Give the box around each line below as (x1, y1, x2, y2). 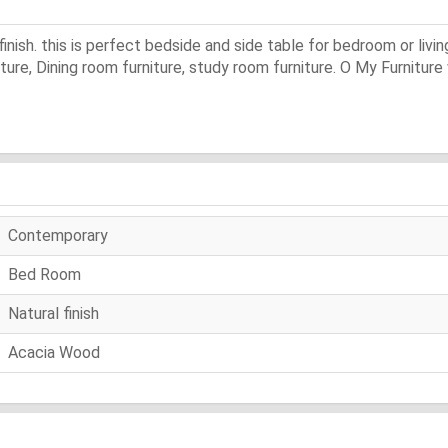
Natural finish (8, 303, 99, 323)
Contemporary (8, 225, 108, 245)
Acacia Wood (8, 342, 100, 362)
